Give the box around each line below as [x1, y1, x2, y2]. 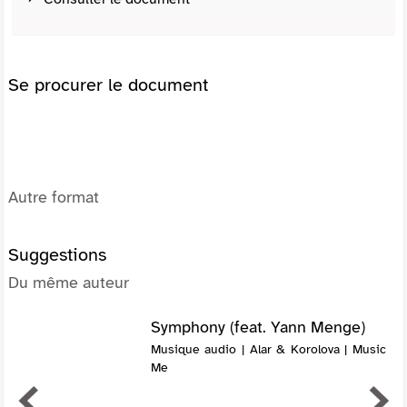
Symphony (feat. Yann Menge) [150, 316, 365, 337]
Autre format [8, 186, 99, 207]
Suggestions [8, 243, 106, 266]
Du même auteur [8, 272, 129, 293]
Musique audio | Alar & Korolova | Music [150, 341, 386, 357]
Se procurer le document [8, 73, 208, 96]
